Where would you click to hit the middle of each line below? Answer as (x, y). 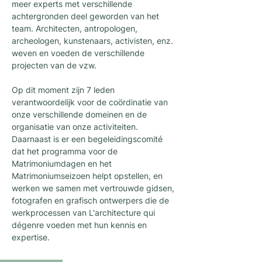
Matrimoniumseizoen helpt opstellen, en (87, 176)
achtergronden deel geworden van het (85, 16)
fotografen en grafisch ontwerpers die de (90, 200)
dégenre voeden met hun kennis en (79, 225)
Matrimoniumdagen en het (62, 163)
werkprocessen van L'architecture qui (83, 213)
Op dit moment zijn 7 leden (63, 90)
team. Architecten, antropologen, (75, 28)
